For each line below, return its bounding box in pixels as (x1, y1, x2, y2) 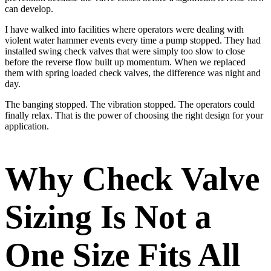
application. (5, 121, 49, 132)
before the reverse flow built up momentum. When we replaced (5, 57, 246, 68)
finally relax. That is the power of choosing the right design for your (5, 110, 263, 121)
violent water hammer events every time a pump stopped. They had (5, 35, 261, 46)
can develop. (5, 4, 53, 15)
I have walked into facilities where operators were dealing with (5, 24, 244, 35)
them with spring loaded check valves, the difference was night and (5, 68, 261, 79)
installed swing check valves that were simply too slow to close (5, 46, 245, 57)
